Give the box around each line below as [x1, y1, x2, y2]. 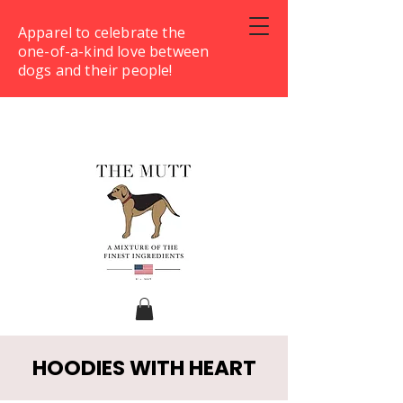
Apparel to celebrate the [18, 22, 185, 42]
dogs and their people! [18, 60, 173, 80]
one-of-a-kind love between [18, 41, 210, 61]
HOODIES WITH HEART [31, 354, 256, 383]
